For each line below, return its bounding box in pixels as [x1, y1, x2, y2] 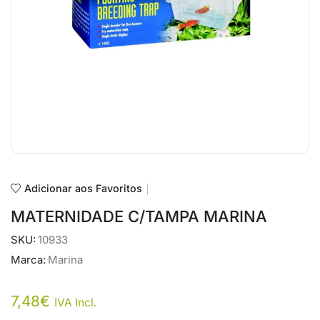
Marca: [11, 254, 46, 266]
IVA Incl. [54, 296, 97, 309]
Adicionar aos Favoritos [24, 182, 142, 194]
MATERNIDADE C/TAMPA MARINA [11, 207, 267, 226]
